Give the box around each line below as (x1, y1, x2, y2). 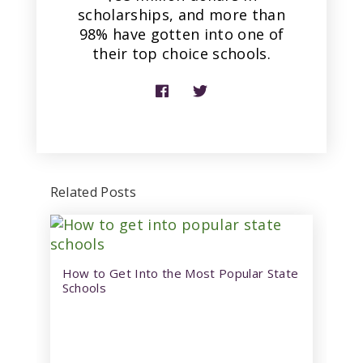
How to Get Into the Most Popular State (62, 264, 299, 281)
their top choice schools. (92, 43, 271, 63)
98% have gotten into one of (79, 23, 284, 44)
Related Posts (49, 182, 137, 201)
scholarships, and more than (78, 4, 285, 24)
